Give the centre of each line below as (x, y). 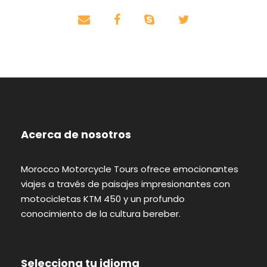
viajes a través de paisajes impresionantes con (125, 184)
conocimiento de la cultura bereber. (101, 213)
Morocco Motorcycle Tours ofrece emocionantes (130, 169)
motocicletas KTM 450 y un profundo (103, 198)
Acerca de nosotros (76, 134)
